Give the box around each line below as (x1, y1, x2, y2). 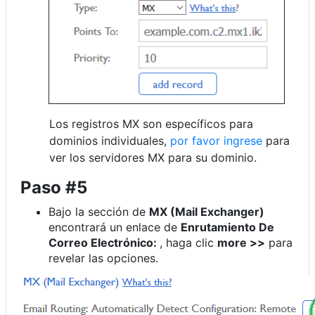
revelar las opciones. (49, 251, 158, 265)
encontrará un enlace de (49, 220, 181, 234)
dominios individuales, (49, 134, 170, 148)
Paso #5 (20, 177, 87, 198)
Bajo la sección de (49, 205, 149, 219)
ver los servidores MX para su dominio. (49, 150, 257, 165)
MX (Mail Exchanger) (149, 205, 264, 219)
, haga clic (160, 236, 217, 250)
